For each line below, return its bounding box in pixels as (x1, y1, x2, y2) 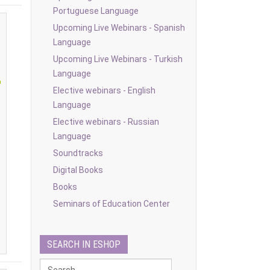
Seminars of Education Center (53, 199, 170, 209)
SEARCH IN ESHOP (47, 239, 121, 250)
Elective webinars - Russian (53, 117, 159, 127)
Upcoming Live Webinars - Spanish (53, 23, 185, 33)
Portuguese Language (53, 6, 139, 16)
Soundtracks (53, 148, 103, 158)
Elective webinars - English (53, 86, 155, 95)
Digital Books (53, 165, 103, 175)
